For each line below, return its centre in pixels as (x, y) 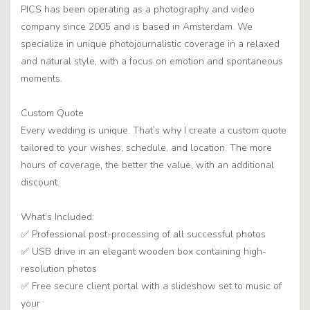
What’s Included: (57, 217)
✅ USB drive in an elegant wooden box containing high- (144, 252)
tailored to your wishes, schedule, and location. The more (146, 148)
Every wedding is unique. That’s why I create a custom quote (154, 131)
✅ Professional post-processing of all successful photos (143, 235)
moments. (42, 79)
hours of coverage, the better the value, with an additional (147, 165)
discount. (40, 183)
